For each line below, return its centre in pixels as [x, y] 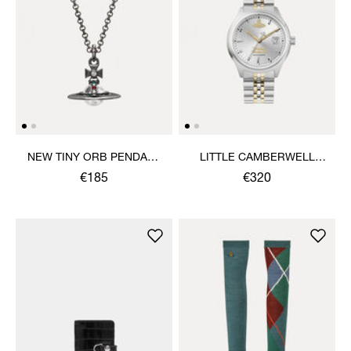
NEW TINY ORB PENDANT [94, 158]
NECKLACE [94, 174]
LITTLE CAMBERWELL [257, 158]
